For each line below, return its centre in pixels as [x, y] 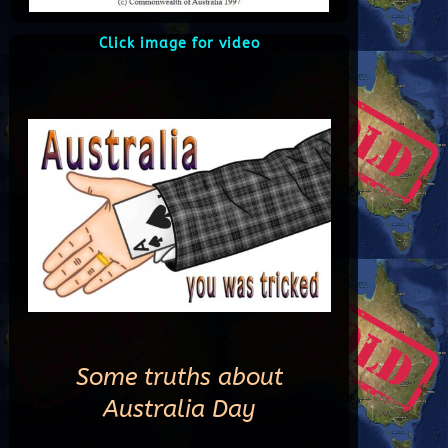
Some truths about [179, 376]
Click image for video [179, 44]
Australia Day [179, 408]
